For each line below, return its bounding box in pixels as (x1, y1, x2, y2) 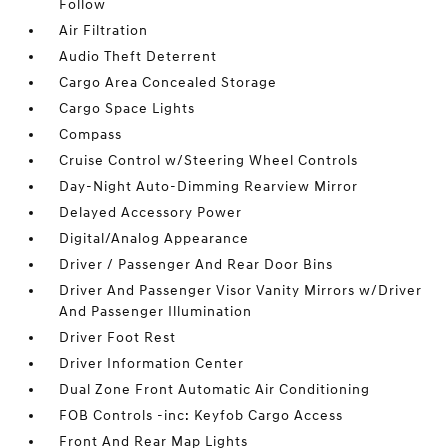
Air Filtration (59, 22, 149, 40)
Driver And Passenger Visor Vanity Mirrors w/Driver (59, 282, 423, 300)
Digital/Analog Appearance (59, 230, 250, 248)
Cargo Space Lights (59, 100, 196, 118)
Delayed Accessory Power (59, 204, 243, 222)
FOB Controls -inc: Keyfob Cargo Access (59, 407, 344, 425)
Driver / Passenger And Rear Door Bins (59, 256, 334, 274)
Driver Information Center (59, 355, 245, 373)
